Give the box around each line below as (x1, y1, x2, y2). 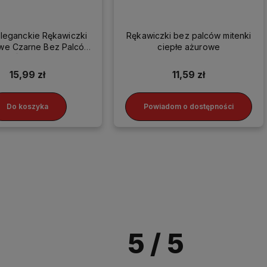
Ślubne (13, 52, 42, 63)
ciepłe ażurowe (157, 41, 220, 52)
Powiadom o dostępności (144, 102, 234, 111)
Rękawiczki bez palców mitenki (126, 30, 252, 41)
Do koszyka (7, 102, 49, 111)
